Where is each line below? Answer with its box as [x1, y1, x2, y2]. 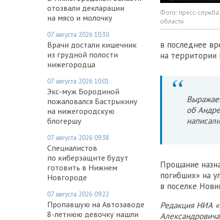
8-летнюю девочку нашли [47, 209, 138, 219]
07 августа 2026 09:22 [47, 189, 109, 198]
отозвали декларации [47, 2, 124, 13]
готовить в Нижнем [47, 162, 117, 172]
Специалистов [47, 142, 97, 153]
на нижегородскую [47, 106, 114, 116]
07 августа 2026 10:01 [47, 76, 109, 85]
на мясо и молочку [47, 12, 112, 23]
